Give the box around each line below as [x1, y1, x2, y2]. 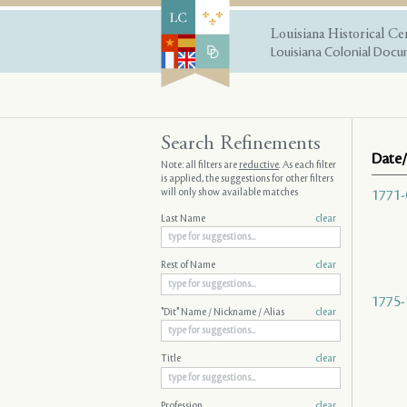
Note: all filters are [161, 159, 239, 171]
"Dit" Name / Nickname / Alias [161, 306, 284, 318]
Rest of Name [161, 260, 215, 272]
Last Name [161, 213, 205, 224]
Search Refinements [161, 134, 321, 154]
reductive [239, 159, 279, 171]
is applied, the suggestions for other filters [161, 173, 333, 184]
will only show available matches [161, 186, 298, 198]
